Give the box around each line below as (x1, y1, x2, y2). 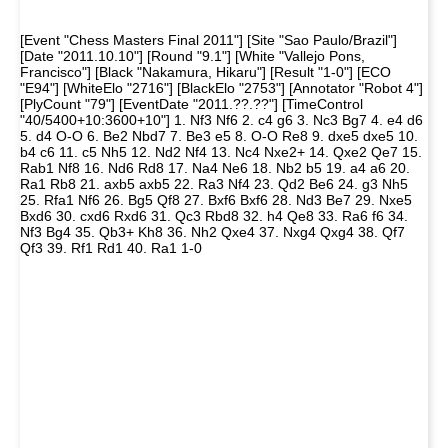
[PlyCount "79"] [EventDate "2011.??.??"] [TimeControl (20, 96, 363, 112)
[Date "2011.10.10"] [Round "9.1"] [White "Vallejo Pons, (20, 48, 365, 64)
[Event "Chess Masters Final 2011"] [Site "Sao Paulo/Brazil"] (20, 32, 397, 48)
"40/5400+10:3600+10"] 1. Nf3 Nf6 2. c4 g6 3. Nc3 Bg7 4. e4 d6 (20, 112, 423, 128)
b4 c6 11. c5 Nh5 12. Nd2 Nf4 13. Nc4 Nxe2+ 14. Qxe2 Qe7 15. (20, 144, 422, 160)
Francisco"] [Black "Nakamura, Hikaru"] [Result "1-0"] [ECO (20, 64, 391, 80)
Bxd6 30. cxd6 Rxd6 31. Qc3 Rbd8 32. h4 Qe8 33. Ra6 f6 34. (20, 208, 408, 224)
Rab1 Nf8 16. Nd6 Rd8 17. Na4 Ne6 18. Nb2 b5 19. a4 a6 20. (20, 160, 410, 176)
